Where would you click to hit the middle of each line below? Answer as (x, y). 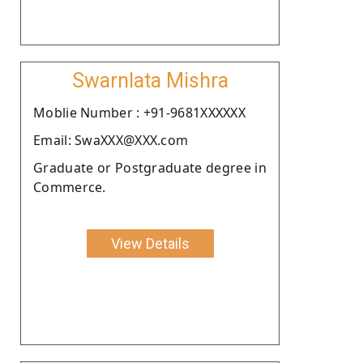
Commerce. (70, 187)
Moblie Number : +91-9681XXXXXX (139, 112)
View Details (150, 243)
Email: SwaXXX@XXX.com (111, 140)
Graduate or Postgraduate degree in (150, 167)
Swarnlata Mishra (150, 80)
